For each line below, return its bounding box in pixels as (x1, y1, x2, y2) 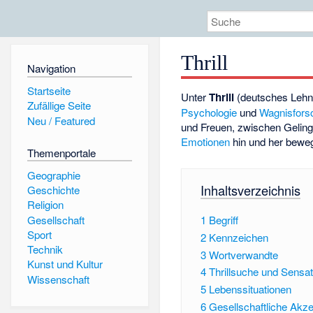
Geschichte (27, 182, 80, 197)
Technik (27, 242, 63, 257)
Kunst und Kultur (27, 256, 103, 272)
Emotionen (181, 134, 231, 150)
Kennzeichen (208, 229, 268, 245)
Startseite (27, 82, 71, 98)
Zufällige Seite (27, 98, 91, 113)
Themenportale (27, 145, 96, 160)
